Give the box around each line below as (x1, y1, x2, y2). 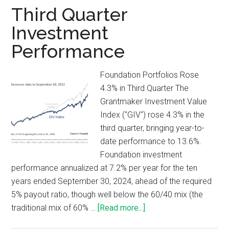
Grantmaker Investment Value (100, 97, 208, 107)
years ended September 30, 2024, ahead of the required (11, 176, 212, 187)
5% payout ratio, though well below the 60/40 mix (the (11, 190, 203, 200)
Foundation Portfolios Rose (100, 70, 199, 80)
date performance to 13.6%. (100, 136, 202, 147)
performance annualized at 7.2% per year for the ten (11, 163, 198, 173)
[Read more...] (98, 203, 146, 213)
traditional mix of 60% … (11, 203, 98, 213)
